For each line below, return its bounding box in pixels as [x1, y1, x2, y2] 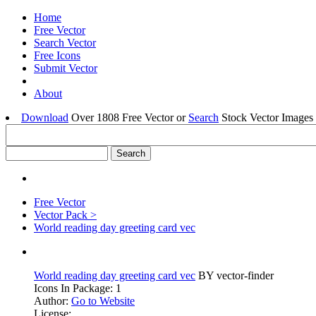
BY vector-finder [195, 269, 274, 281]
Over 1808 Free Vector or [68, 111, 188, 123]
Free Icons [34, 49, 80, 61]
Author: [34, 295, 71, 307]
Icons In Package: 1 [34, 282, 121, 294]
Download [21, 111, 68, 123]
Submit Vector [34, 62, 97, 74]
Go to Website [71, 295, 135, 307]
